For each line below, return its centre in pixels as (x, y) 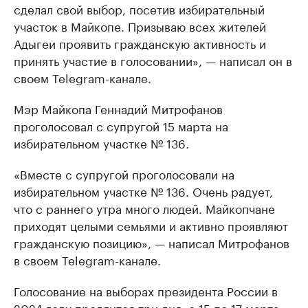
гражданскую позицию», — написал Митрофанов (152, 242)
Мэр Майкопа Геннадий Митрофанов (118, 108)
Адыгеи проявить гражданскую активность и (140, 43)
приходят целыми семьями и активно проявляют (151, 225)
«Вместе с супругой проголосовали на (124, 173)
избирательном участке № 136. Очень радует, (143, 190)
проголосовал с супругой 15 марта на (121, 125)
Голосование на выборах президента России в (146, 290)
